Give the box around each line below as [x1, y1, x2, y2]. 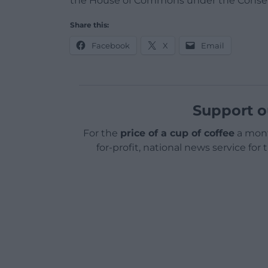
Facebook [92, 40, 130, 50]
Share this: [70, 20, 109, 29]
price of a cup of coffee [120, 127, 234, 139]
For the [83, 127, 120, 139]
